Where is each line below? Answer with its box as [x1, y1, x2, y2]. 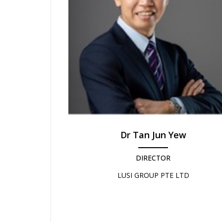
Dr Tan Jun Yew [120, 128, 186, 141]
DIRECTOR [136, 153, 170, 163]
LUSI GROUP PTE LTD [117, 170, 189, 180]
